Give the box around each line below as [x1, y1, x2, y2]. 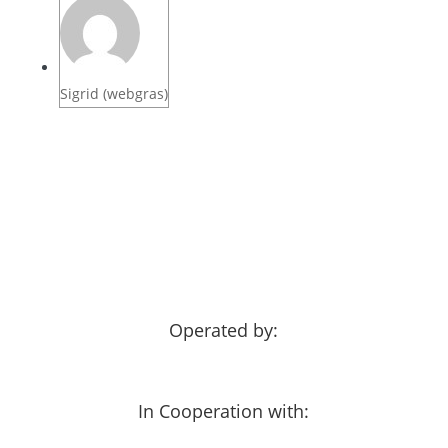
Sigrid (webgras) [59, 83, 168, 103]
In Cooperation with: [138, 398, 310, 423]
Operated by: [169, 317, 279, 342]
